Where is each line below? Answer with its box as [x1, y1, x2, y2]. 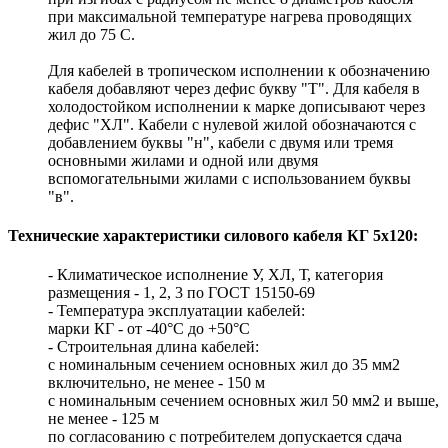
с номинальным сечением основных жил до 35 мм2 [48, 356, 400, 374]
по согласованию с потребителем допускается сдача [48, 428, 402, 446]
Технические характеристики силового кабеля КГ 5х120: [8, 227, 418, 245]
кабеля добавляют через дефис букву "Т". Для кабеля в [48, 79, 420, 97]
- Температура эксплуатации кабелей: [48, 302, 305, 320]
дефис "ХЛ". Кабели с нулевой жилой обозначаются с [48, 115, 416, 133]
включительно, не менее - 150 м [48, 374, 265, 392]
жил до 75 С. [48, 25, 135, 43]
